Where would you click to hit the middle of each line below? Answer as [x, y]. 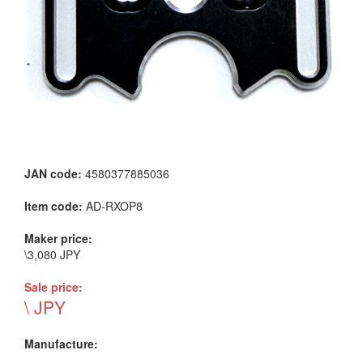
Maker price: [58, 238]
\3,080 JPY [52, 254]
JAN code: [55, 173]
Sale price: [53, 286]
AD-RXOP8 [114, 205]
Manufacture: [61, 343]
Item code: [55, 205]
